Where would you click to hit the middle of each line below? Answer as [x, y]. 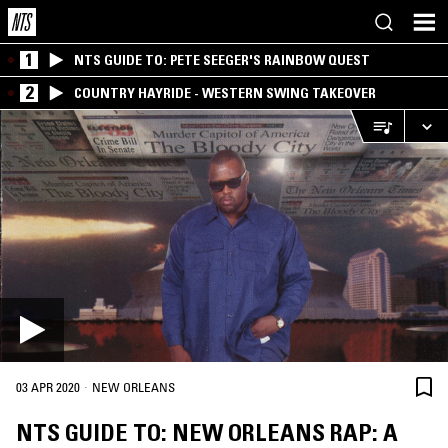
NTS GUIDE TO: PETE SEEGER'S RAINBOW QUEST [222, 60]
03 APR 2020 [48, 387]
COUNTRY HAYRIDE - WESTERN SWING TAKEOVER [225, 93]
